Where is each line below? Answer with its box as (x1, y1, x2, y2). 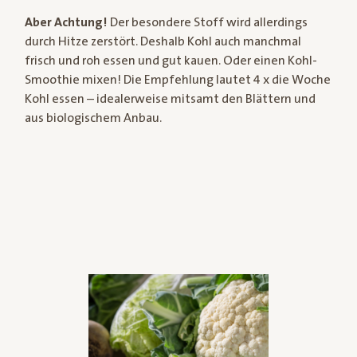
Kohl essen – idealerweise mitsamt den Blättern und (24, 92, 316, 107)
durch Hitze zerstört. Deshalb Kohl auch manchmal (24, 34, 301, 49)
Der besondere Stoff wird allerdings (107, 15, 308, 30)
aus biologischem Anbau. (24, 111, 162, 126)
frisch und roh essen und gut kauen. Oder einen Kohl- (24, 53, 317, 69)
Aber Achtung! (24, 15, 108, 30)
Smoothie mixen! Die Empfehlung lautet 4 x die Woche (24, 73, 331, 88)
